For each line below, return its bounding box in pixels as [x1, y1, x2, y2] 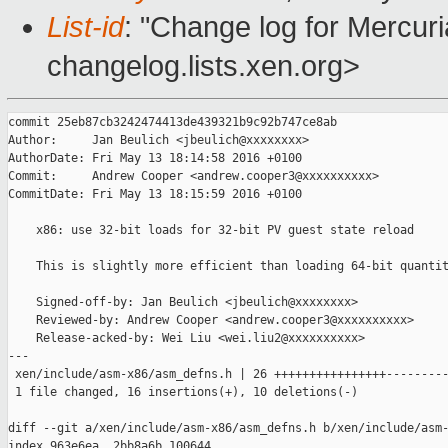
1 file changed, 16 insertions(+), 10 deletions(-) [8, 385, 358, 400]
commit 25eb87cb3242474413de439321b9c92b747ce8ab [8, 115, 337, 130]
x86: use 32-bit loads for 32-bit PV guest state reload [8, 223, 414, 238]
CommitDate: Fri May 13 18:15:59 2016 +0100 [8, 187, 302, 202]
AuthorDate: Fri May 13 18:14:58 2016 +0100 [8, 151, 302, 166]
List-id [47, 11, 124, 44]
